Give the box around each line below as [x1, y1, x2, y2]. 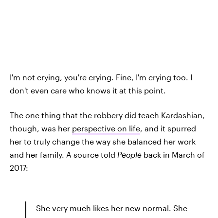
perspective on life [72, 123, 140, 133]
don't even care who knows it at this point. [10, 85, 166, 95]
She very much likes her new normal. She [36, 203, 187, 213]
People [117, 149, 142, 159]
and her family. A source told [10, 149, 117, 159]
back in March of [142, 149, 205, 159]
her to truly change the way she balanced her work [10, 136, 196, 146]
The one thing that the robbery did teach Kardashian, [10, 110, 205, 120]
